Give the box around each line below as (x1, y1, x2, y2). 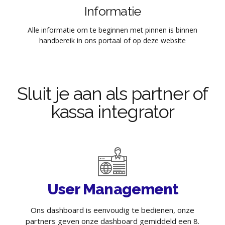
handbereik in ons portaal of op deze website (39, 35, 186, 45)
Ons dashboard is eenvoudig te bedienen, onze (31, 204, 194, 215)
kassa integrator (50, 100, 175, 122)
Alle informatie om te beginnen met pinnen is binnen (28, 25, 197, 35)
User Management (47, 180, 178, 198)
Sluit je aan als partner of (17, 82, 208, 104)
